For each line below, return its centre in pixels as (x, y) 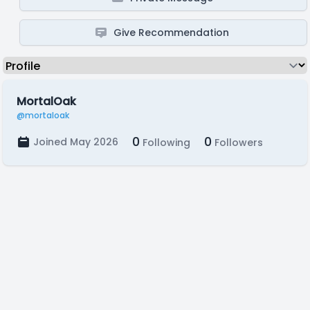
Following (165, 143)
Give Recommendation (172, 33)
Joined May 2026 (76, 142)
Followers (237, 143)
